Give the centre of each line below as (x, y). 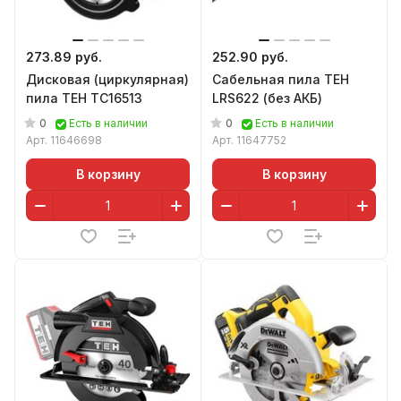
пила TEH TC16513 (84, 98)
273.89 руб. (64, 57)
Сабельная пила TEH (281, 79)
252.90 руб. (250, 57)
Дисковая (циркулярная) (107, 79)
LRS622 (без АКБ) (267, 98)
